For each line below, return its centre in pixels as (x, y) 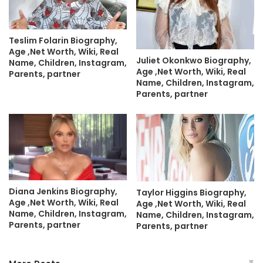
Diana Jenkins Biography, (63, 192)
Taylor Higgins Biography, (191, 192)
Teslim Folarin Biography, (63, 40)
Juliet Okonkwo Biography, (194, 60)
